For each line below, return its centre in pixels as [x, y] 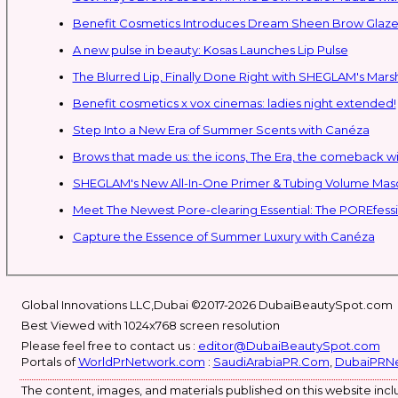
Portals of [49, 362]
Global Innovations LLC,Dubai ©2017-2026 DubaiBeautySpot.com [207, 305]
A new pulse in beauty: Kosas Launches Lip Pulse [210, 49]
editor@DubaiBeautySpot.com [289, 346]
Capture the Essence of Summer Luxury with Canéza [223, 236]
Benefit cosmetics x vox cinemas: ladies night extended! [234, 103]
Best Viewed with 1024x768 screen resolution [150, 325]
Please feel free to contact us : [109, 346]
